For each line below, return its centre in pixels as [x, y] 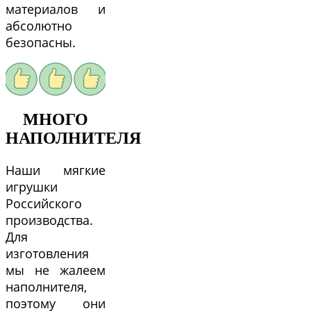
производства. [49, 220]
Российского [44, 203]
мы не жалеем [56, 270]
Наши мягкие [56, 170]
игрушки [32, 186]
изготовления [47, 253]
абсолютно [39, 25]
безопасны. [41, 42]
